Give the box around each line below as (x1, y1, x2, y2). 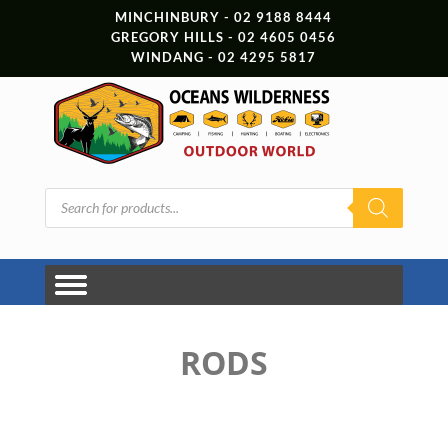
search (43, 198, 85, 216)
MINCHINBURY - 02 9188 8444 (115, 9, 333, 25)
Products (43, 184, 101, 202)
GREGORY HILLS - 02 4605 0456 (111, 29, 337, 45)
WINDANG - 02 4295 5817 (131, 49, 317, 65)
